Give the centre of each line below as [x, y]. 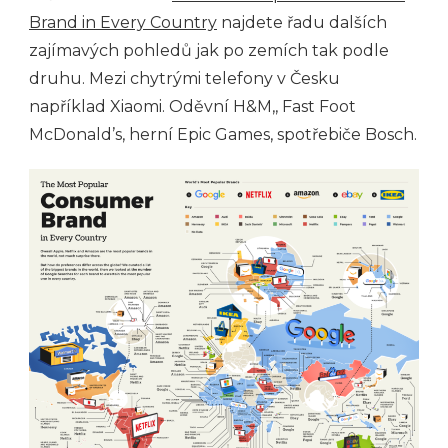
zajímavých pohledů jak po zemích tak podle [209, 51]
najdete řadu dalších [302, 23]
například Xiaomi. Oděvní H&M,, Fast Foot [192, 107]
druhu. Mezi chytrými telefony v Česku [184, 79]
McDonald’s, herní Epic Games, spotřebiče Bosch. [223, 135]
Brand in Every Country [123, 23]
